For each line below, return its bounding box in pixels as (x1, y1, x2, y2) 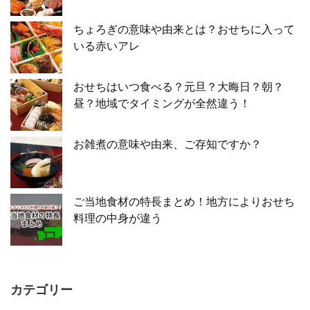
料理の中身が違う (73, 212, 162, 225)
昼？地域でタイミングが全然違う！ (73, 98, 250, 110)
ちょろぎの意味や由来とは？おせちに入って (73, 24, 295, 36)
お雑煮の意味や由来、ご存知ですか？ (73, 138, 262, 151)
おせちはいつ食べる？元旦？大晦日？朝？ (73, 81, 284, 93)
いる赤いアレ (73, 40, 140, 53)
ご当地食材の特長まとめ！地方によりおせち (73, 196, 295, 208)
